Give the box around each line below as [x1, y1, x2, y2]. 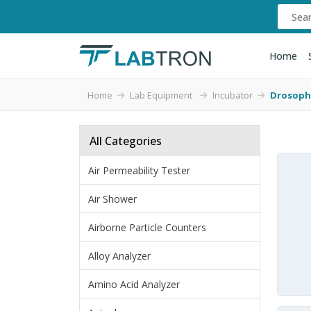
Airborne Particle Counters [88, 221, 206, 234]
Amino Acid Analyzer [88, 278, 180, 291]
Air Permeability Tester [88, 164, 190, 177]
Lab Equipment [130, 89, 195, 101]
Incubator [212, 89, 253, 101]
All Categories [90, 133, 162, 149]
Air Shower [88, 192, 137, 205]
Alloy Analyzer [88, 249, 151, 262]
